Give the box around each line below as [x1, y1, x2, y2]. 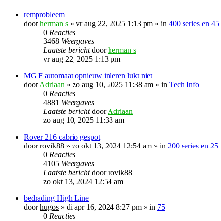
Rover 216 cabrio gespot [24, 132, 100, 141]
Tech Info [169, 80, 199, 89]
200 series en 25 [168, 141, 218, 150]
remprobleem [24, 10, 65, 19]
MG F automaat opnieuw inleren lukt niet [24, 71, 152, 80]
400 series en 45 [169, 19, 219, 28]
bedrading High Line [24, 193, 89, 202]
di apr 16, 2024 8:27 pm [67, 202, 142, 211]
